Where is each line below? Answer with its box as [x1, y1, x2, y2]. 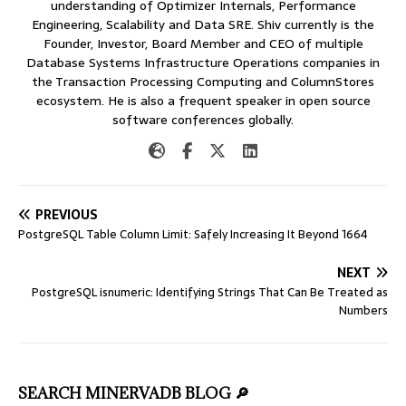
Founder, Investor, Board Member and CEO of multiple [43, 33, 363, 53]
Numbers [339, 300, 388, 320]
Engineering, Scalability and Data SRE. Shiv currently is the [32, 14, 374, 34]
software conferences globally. [112, 109, 294, 130]
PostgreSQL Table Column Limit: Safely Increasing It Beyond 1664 [18, 224, 368, 244]
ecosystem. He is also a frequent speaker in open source [35, 90, 371, 111]
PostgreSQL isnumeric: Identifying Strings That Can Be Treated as [32, 282, 388, 302]
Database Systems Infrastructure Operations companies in [26, 52, 380, 72]
